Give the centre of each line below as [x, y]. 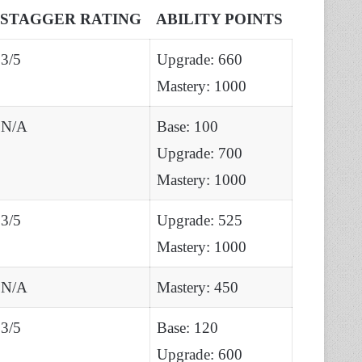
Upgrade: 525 [200, 220]
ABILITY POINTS [219, 19]
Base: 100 [187, 126]
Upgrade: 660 [200, 59]
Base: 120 [187, 327]
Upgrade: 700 [200, 153]
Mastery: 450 [198, 287]
